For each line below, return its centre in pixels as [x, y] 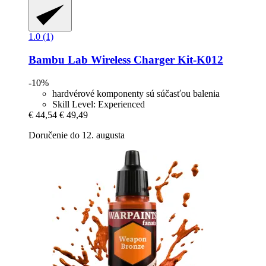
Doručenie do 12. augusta [77, 135]
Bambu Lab [58, 59]
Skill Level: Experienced [99, 104]
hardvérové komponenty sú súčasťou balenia [136, 93]
